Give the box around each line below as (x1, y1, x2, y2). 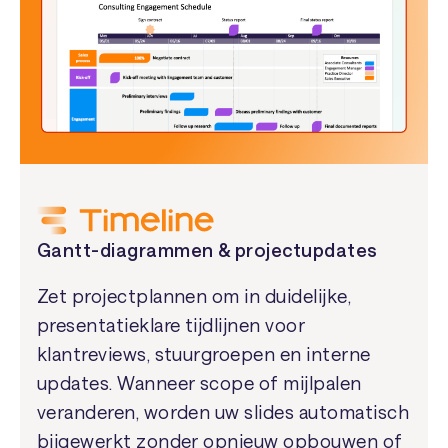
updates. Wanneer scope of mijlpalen (36, 371, 362, 394)
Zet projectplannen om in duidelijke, (36, 284, 352, 307)
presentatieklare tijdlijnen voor (36, 313, 306, 336)
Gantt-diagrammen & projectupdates (36, 239, 378, 262)
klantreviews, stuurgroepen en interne (36, 342, 371, 365)
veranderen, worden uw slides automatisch (36, 400, 409, 423)
